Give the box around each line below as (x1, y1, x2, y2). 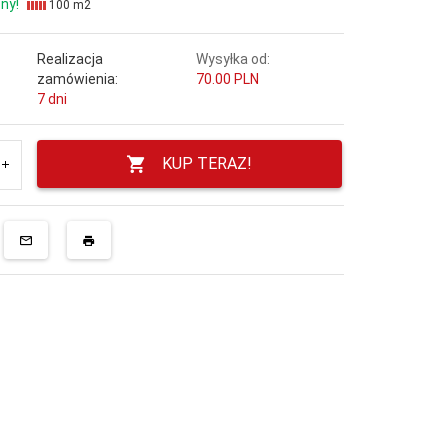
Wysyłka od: (195, 50, 270, 67)
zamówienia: (36, 70, 118, 87)
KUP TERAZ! (162, 153, 253, 173)
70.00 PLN (195, 70, 259, 87)
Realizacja (36, 50, 103, 67)
